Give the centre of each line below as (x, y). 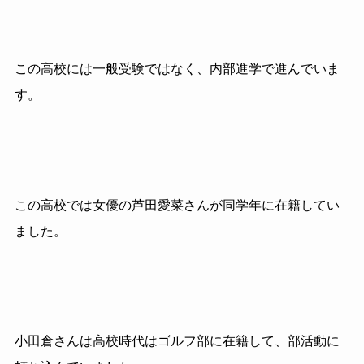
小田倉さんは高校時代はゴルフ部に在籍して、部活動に (177, 341)
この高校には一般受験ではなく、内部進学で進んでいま (177, 68)
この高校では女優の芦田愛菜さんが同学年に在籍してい (177, 205)
